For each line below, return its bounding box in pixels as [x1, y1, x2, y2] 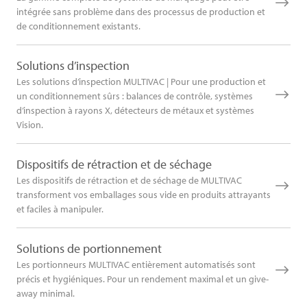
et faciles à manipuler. [16, 203, 103, 216]
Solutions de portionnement [16, 241, 162, 257]
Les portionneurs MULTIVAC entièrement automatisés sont [16, 258, 256, 271]
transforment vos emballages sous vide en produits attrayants [16, 188, 271, 201]
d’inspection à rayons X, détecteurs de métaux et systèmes [16, 104, 254, 117]
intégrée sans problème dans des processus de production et [16, 5, 265, 19]
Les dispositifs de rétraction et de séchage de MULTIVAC [16, 174, 242, 187]
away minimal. [16, 287, 75, 300]
